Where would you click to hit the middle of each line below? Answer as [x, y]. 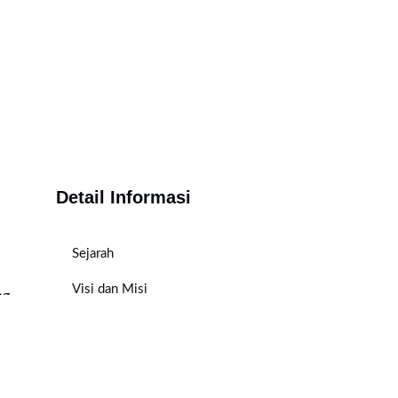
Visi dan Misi [110, 289]
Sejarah [93, 253]
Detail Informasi [123, 197]
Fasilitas [95, 324]
